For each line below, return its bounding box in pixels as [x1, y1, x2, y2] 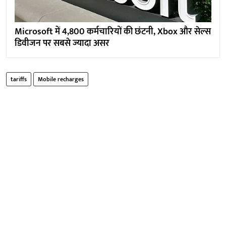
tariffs [11, 74, 27, 85]
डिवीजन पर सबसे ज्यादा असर [15, 36, 109, 51]
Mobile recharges [38, 74, 84, 85]
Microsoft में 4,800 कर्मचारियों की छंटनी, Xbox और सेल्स [15, 24, 211, 40]
